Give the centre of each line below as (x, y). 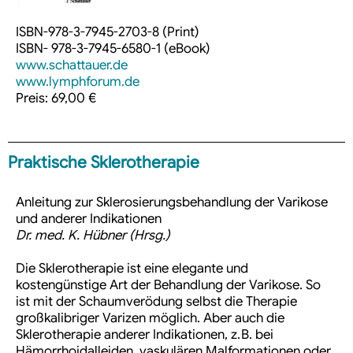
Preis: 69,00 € (56, 98)
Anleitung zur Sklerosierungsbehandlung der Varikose (172, 203)
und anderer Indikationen (89, 219)
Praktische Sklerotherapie (104, 163)
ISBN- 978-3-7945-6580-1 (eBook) (113, 49)
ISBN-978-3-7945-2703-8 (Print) (108, 32)
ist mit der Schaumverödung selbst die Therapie (156, 302)
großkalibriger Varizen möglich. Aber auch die (150, 318)
